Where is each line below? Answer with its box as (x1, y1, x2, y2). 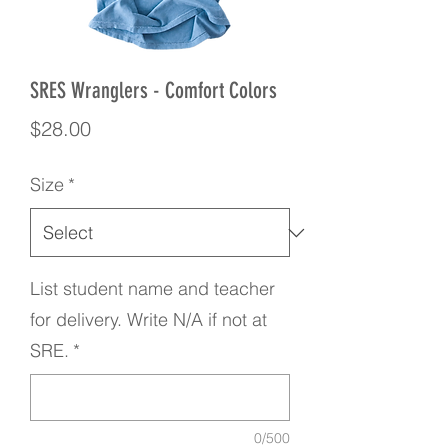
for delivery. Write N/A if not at (30, 308, 267, 331)
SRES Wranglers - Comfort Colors (30, 77, 277, 104)
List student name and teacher (30, 277, 275, 300)
